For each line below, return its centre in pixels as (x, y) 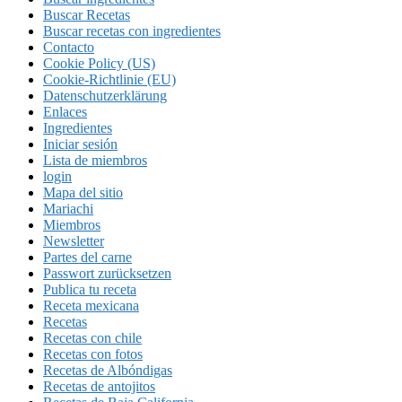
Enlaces (65, 111)
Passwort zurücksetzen (107, 273)
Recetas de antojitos (99, 386)
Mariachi (68, 208)
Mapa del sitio (83, 192)
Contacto (69, 47)
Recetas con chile (92, 337)
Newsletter (74, 240)
